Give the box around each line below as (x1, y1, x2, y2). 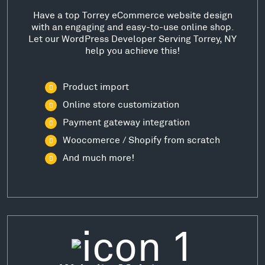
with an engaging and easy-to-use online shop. (31, 20, 234, 32)
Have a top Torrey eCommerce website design (33, 8, 232, 20)
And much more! (63, 151, 134, 163)
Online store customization (63, 98, 179, 109)
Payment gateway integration (63, 115, 190, 127)
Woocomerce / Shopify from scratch (63, 133, 220, 145)
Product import (63, 80, 129, 92)
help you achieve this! (85, 44, 180, 56)
